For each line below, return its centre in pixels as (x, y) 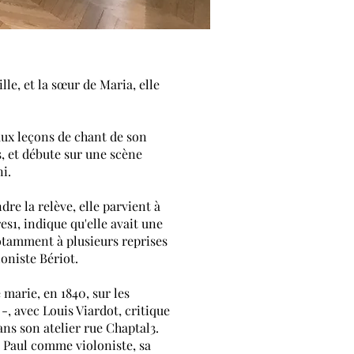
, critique (144, 310)
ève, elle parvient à (107, 206)
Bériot (57, 258)
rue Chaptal (117, 328)
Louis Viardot (81, 310)
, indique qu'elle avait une (90, 223)
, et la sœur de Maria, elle (88, 84)
